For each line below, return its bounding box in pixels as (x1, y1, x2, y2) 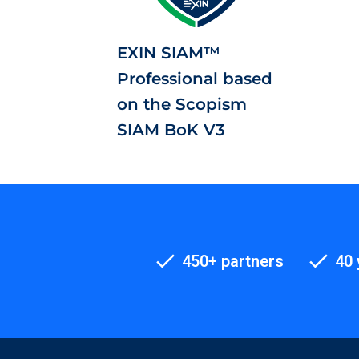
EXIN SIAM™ (117, 43, 220, 63)
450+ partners (177, 252, 284, 271)
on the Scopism (117, 95, 247, 114)
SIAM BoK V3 (117, 120, 225, 139)
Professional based (117, 69, 272, 88)
